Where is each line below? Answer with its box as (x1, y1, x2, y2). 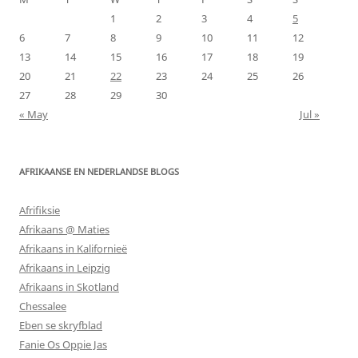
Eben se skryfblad (19, 317, 102, 332)
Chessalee (19, 298, 66, 313)
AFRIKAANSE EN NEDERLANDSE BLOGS (19, 165, 179, 177)
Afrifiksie (19, 202, 60, 217)
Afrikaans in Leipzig (19, 260, 110, 275)
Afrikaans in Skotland (19, 279, 119, 294)
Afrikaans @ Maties (19, 221, 109, 237)
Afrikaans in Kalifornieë (19, 241, 127, 256)
